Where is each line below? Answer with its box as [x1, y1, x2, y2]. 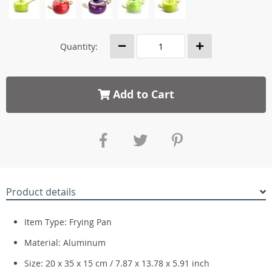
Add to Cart [110, 87, 174, 102]
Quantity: [60, 40, 98, 52]
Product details [6, 185, 76, 199]
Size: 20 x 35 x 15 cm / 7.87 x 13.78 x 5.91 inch [24, 257, 209, 269]
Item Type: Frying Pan [24, 216, 112, 228]
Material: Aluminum [24, 237, 106, 248]
